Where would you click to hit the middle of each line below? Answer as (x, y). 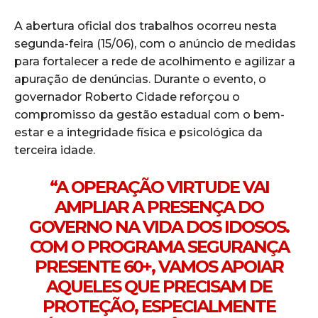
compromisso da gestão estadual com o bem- (149, 115)
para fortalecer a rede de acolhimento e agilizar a (155, 62)
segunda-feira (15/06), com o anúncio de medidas (155, 44)
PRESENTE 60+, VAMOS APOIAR (159, 267)
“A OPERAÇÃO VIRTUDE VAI (159, 187)
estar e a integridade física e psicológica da (138, 133)
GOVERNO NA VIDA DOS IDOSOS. (159, 227)
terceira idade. (55, 150)
